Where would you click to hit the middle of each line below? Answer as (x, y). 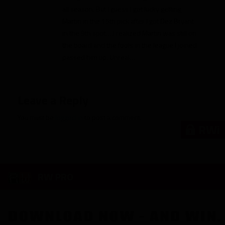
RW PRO (55, 177)
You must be (36, 118)
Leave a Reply (53, 100)
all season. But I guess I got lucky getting (122, 9)
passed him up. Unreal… (99, 57)
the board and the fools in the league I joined (130, 45)
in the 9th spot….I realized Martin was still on (129, 33)
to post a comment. (112, 118)
